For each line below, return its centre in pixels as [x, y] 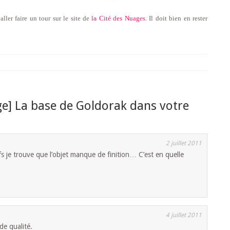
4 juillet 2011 [184, 215]
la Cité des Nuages [118, 18]
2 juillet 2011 [184, 143]
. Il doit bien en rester [176, 18]
